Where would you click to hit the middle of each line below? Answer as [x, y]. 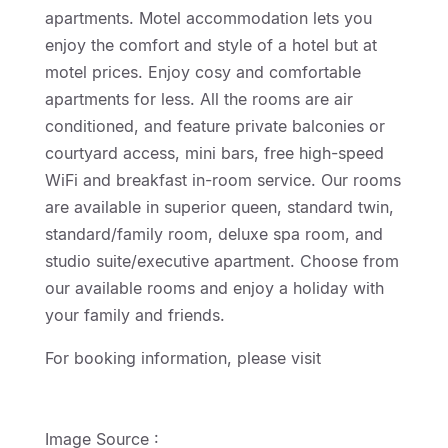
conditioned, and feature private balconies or [214, 125]
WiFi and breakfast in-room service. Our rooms [222, 179]
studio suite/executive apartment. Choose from [221, 260]
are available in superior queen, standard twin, [219, 206]
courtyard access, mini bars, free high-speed [214, 152]
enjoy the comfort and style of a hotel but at [210, 44]
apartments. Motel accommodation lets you [208, 17]
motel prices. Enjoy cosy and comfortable [202, 71]
